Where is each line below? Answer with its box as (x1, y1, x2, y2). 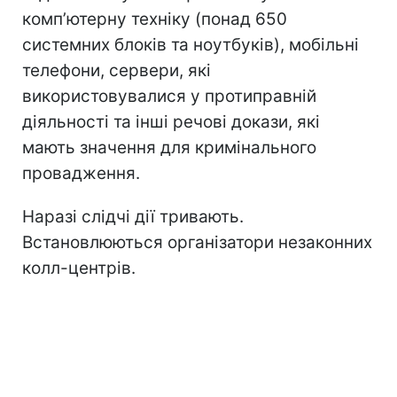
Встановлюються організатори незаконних (22, 232, 372, 253)
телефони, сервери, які (22, 60, 211, 82)
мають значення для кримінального (22, 137, 316, 159)
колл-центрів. (22, 258, 136, 279)
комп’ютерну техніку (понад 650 (22, 9, 287, 30)
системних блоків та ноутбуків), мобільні (22, 35, 359, 56)
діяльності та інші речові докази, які (22, 112, 320, 133)
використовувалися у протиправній (22, 86, 316, 107)
